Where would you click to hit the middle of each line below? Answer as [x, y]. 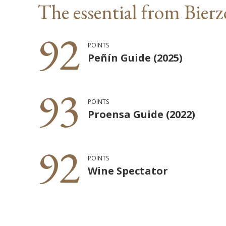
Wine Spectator [128, 171]
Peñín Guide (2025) [135, 58]
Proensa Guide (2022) [142, 114]
